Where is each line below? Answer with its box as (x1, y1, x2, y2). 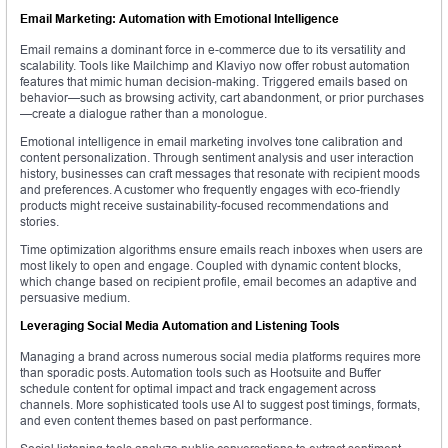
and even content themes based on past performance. (20, 413, 312, 429)
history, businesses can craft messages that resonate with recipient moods (20, 166, 420, 182)
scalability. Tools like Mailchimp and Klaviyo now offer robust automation (20, 58, 410, 74)
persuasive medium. (20, 290, 130, 306)
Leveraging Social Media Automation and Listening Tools (20, 318, 340, 334)
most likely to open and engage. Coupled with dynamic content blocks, (20, 258, 401, 274)
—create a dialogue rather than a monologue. (20, 106, 267, 122)
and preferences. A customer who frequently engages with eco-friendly (20, 182, 400, 198)
